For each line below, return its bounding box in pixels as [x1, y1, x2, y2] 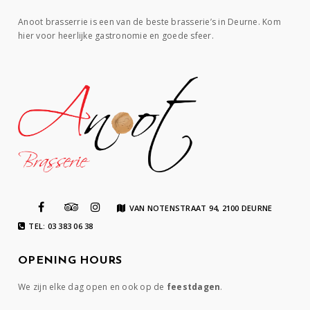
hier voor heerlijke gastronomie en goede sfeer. [18, 30, 214, 42]
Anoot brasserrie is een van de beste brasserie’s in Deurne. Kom [18, 16, 281, 28]
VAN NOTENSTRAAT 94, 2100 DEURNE [129, 202, 273, 213]
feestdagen [166, 280, 221, 293]
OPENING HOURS [18, 255, 122, 266]
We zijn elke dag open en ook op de [18, 280, 167, 293]
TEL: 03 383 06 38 [28, 220, 93, 231]
